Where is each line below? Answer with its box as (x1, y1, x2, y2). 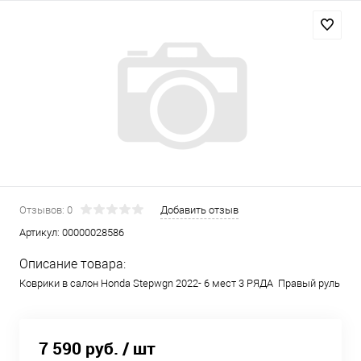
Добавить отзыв (160, 204, 239, 216)
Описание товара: (19, 256, 126, 272)
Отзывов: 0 (19, 204, 73, 216)
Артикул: (19, 226, 62, 239)
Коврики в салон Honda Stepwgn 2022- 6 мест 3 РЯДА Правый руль (19, 277, 340, 289)
